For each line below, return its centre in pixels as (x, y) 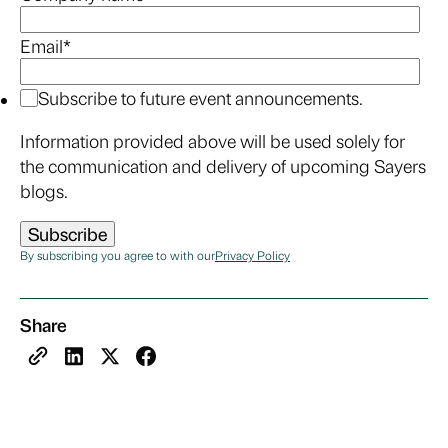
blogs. (44, 191)
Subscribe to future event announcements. (200, 98)
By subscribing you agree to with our (117, 255)
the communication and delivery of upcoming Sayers (223, 166)
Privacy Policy (252, 255)
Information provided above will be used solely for (212, 141)
